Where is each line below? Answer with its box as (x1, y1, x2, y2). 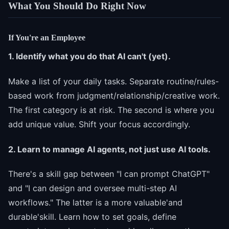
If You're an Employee (8, 33, 85, 42)
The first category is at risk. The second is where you (8, 104, 214, 115)
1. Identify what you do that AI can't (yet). (8, 51, 171, 61)
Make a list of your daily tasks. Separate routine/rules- (8, 76, 219, 86)
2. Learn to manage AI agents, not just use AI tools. (8, 144, 211, 154)
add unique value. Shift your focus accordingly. (8, 119, 190, 129)
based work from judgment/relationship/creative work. (8, 90, 220, 101)
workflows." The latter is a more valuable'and (8, 197, 182, 208)
